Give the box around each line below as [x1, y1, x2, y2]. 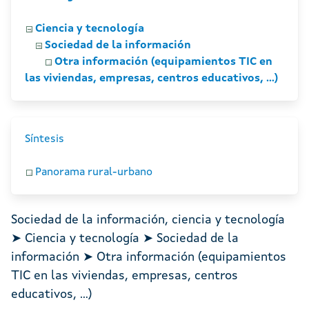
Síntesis [25, 134, 64, 146]
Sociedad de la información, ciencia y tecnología [11, 214, 285, 227]
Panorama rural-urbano [35, 167, 152, 179]
